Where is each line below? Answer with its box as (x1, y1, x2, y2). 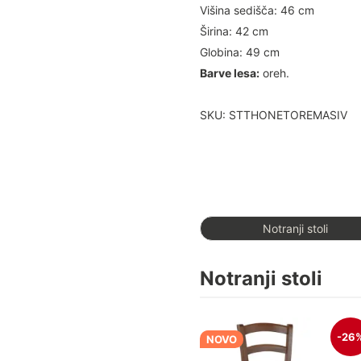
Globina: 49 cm (200, 45, 280, 60)
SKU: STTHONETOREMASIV (200, 108, 347, 122)
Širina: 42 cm (200, 24, 268, 39)
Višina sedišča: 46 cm (200, 3, 314, 18)
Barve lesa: (200, 66, 259, 81)
